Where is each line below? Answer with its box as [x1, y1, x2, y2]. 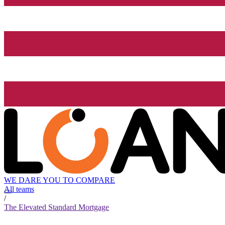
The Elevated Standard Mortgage [4, 203, 109, 212]
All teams [4, 185, 34, 194]
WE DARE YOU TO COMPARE [4, 176, 115, 185]
